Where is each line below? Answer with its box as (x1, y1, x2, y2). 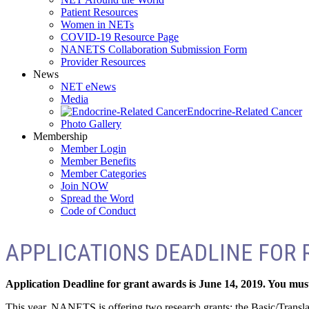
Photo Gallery (61, 117, 121, 130)
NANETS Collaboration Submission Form (61, 43, 247, 55)
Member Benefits (61, 154, 136, 167)
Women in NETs (61, 18, 134, 30)
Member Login (61, 142, 126, 154)
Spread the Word (61, 192, 134, 204)
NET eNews (61, 80, 116, 92)
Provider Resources (61, 55, 146, 68)
